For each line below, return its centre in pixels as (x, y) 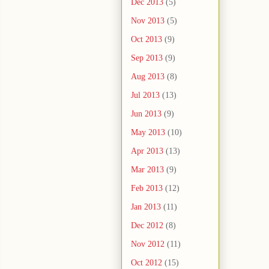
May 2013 (148, 133)
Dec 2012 (147, 226)
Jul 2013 (145, 95)
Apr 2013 (147, 151)
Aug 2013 (148, 77)
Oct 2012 (147, 263)
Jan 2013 (146, 207)
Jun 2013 (146, 114)
